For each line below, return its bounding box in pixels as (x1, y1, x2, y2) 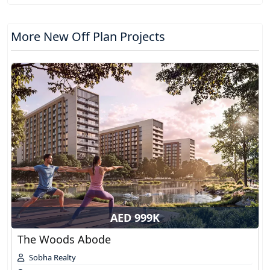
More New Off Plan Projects (11, 28, 165, 45)
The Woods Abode (17, 231, 111, 246)
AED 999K (110, 210, 160, 225)
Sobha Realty (29, 251, 76, 263)
